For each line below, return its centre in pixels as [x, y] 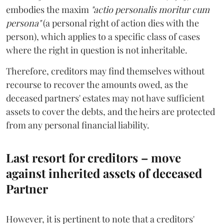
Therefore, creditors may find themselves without [105, 71]
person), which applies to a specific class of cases [103, 36]
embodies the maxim [48, 9]
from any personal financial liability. [78, 125]
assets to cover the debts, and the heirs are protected [110, 111]
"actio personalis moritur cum [150, 9]
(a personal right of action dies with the [120, 23]
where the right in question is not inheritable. [97, 50]
